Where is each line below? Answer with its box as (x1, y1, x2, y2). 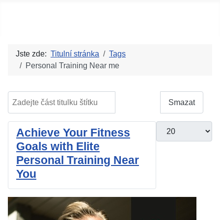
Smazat (168, 98, 195, 107)
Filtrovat (124, 98, 152, 107)
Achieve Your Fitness (16, 126, 130, 139)
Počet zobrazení (156, 122, 212, 131)
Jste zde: (16, 50, 51, 58)
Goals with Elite (16, 140, 100, 153)
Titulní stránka (51, 50, 99, 58)
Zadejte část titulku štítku (7, 92, 93, 101)
